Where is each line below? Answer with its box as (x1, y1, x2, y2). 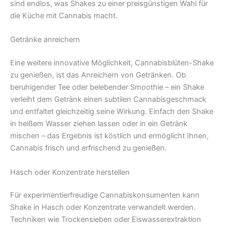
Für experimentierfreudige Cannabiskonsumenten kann (10, 191, 200, 200)
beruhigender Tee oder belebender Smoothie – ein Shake (10, 83, 204, 92)
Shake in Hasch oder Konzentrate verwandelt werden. (10, 203, 196, 212)
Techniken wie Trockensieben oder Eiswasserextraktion (10, 215, 201, 224)
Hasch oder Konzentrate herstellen (10, 167, 130, 177)
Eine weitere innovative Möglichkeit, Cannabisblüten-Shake (10, 58, 214, 68)
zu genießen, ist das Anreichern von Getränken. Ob (10, 70, 186, 80)
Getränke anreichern (10, 35, 80, 45)
